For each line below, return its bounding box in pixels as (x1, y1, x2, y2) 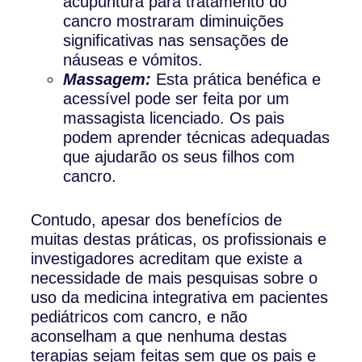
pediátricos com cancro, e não (31, 307, 248, 326)
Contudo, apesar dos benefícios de (31, 210, 283, 229)
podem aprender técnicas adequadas (63, 128, 330, 146)
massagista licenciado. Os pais (63, 108, 285, 127)
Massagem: (63, 69, 152, 88)
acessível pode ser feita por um (63, 89, 290, 107)
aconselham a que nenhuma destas (31, 326, 288, 345)
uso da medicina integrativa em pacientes (31, 288, 329, 306)
